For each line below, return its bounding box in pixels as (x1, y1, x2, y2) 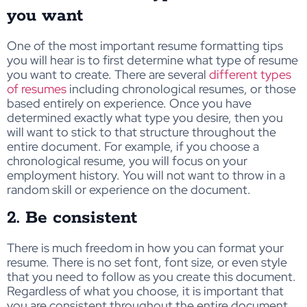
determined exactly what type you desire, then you (7, 110, 283, 126)
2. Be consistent (7, 206, 137, 229)
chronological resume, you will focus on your (7, 153, 247, 169)
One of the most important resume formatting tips (7, 38, 283, 54)
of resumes (7, 81, 66, 97)
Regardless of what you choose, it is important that (7, 282, 284, 299)
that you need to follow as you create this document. (7, 268, 296, 284)
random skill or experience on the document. (7, 182, 251, 198)
